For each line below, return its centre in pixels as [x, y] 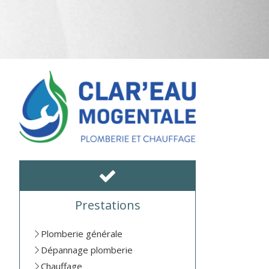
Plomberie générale [82, 234]
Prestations [107, 205]
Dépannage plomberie [87, 250]
